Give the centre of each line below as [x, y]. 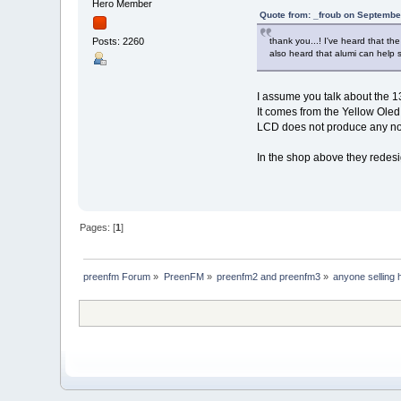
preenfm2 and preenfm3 [269, 276]
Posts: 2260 [119, 42]
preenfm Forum [117, 276]
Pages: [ [98, 227]
